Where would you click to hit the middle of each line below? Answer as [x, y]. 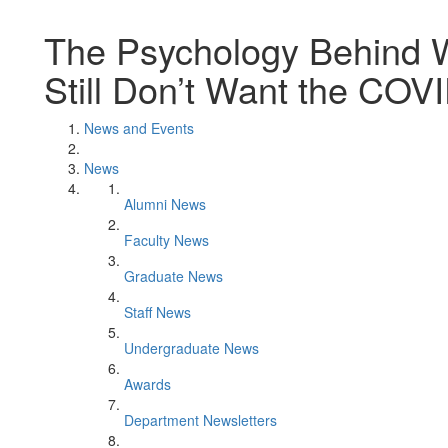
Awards [147, 384]
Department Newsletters [200, 420]
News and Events [139, 128]
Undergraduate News [191, 348]
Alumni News [165, 204]
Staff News [157, 312]
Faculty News [166, 240]
